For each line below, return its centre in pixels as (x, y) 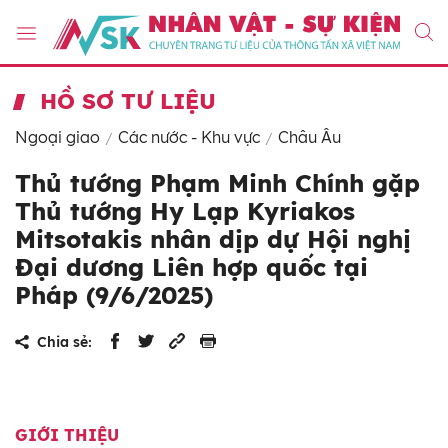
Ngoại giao (57, 137)
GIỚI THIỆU (67, 435)
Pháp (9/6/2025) (114, 295)
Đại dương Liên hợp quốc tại (191, 267)
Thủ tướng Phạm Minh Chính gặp (217, 183)
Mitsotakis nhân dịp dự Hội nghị (213, 239)
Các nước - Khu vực (189, 137)
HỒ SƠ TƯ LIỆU (128, 101)
